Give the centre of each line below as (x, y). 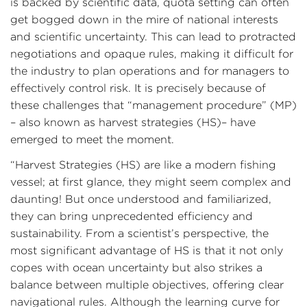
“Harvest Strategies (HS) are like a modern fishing (143, 165)
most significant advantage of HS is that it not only (147, 250)
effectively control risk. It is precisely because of (138, 88)
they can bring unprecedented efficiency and (132, 216)
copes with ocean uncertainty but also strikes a (136, 268)
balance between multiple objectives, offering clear (147, 285)
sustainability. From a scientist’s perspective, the (139, 233)
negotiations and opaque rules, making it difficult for (152, 54)
